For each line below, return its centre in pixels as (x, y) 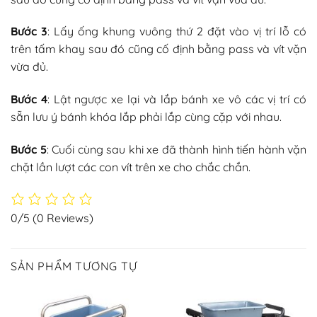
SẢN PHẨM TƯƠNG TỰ (74, 266)
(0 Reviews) (63, 218)
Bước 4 (29, 99)
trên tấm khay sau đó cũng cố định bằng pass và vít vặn (158, 49)
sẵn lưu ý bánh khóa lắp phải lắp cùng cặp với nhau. (146, 117)
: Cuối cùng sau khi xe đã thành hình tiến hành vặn (176, 149)
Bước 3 (29, 31)
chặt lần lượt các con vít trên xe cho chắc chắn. (131, 167)
